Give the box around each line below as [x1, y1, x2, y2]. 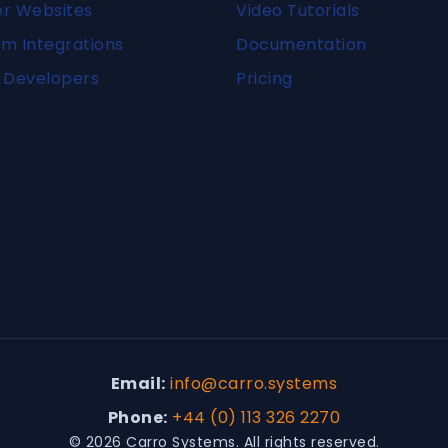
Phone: [107, 406, 168, 429]
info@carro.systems [170, 372, 338, 395]
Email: [110, 372, 166, 395]
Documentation [236, 33, 367, 56]
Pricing [236, 67, 293, 90]
